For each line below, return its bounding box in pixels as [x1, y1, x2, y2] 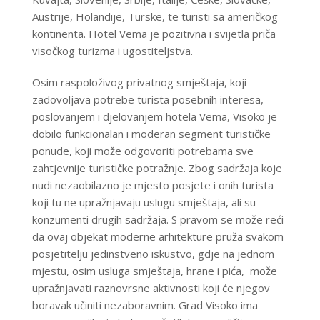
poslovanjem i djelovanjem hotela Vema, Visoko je [31, 109, 277, 124]
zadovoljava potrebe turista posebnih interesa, [31, 92, 264, 107]
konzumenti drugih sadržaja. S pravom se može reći [31, 212, 284, 227]
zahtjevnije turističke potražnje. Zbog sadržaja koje [31, 161, 282, 176]
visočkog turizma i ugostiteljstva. [31, 44, 193, 59]
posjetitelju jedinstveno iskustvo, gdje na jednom [31, 246, 274, 261]
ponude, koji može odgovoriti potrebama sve [31, 144, 254, 159]
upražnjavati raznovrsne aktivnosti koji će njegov [31, 281, 270, 296]
